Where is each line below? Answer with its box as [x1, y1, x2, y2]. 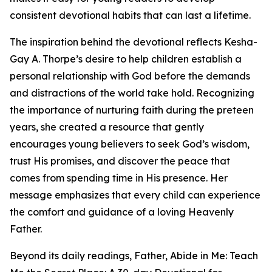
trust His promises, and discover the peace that [10, 155, 230, 168]
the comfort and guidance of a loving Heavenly [10, 206, 234, 219]
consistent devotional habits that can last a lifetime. [10, 9, 251, 22]
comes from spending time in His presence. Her [10, 172, 228, 185]
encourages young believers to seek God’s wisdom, [10, 138, 250, 151]
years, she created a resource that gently [10, 121, 204, 134]
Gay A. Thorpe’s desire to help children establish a [10, 53, 242, 66]
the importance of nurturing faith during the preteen [10, 104, 254, 117]
